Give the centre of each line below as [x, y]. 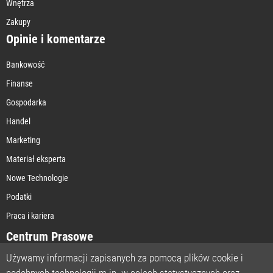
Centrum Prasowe [50, 236]
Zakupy [18, 22]
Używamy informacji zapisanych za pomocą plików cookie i [125, 258]
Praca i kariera [30, 215]
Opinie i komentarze [56, 39]
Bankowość [25, 64]
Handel [18, 121]
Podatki [19, 197]
